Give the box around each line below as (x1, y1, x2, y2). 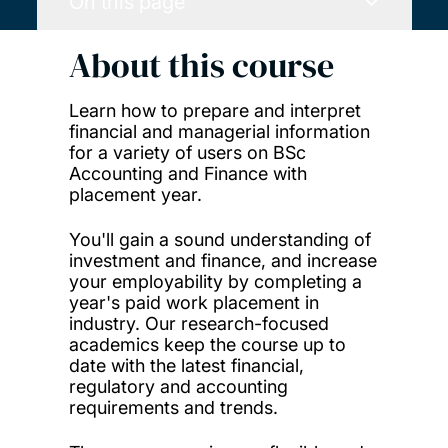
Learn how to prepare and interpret (68, 99, 361, 121)
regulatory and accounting (68, 375, 288, 397)
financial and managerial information (68, 120, 370, 142)
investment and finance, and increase (68, 249, 377, 271)
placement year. (68, 183, 202, 205)
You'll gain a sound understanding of (68, 228, 371, 250)
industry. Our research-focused (68, 312, 329, 334)
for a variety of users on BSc (68, 141, 306, 163)
